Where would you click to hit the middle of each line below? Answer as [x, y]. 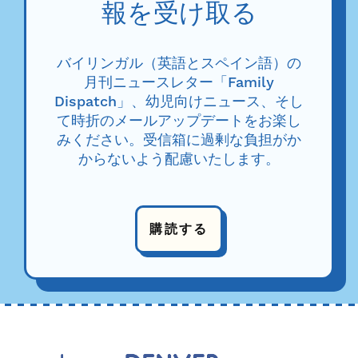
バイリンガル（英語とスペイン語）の [179, 64]
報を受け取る [179, 15]
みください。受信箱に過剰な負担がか [179, 140]
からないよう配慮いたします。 [179, 159]
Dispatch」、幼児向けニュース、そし [179, 102]
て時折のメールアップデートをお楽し [179, 121]
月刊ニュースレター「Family [179, 83]
